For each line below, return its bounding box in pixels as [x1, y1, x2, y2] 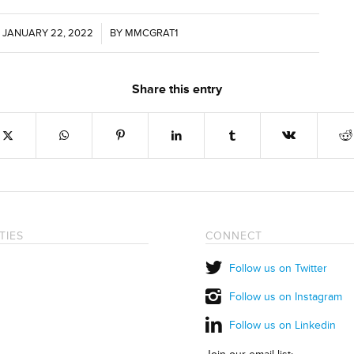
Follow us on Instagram [229, 290, 343, 304]
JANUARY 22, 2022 [2, 27, 93, 40]
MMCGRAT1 [124, 27, 178, 40]
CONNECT [205, 229, 263, 243]
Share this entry [132, 81, 222, 98]
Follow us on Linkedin [229, 318, 337, 333]
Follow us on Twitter [229, 262, 328, 276]
